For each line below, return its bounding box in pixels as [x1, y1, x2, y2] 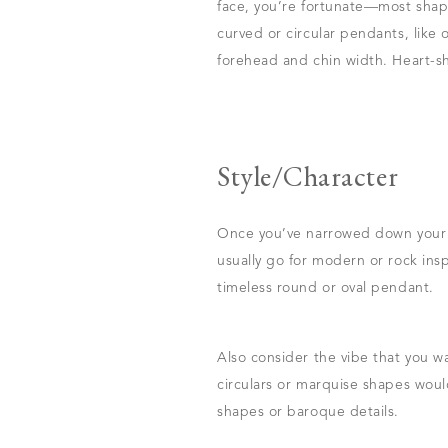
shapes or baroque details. [217, 405, 400, 419]
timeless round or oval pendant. [217, 281, 434, 295]
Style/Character [217, 158, 405, 194]
